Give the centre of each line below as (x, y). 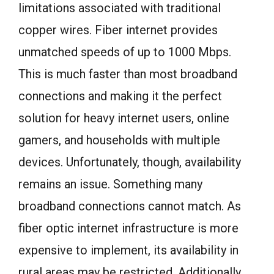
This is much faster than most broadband (128, 74)
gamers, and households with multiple (119, 140)
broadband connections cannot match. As (130, 206)
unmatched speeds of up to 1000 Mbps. (125, 52)
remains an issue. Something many (110, 184)
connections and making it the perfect (120, 96)
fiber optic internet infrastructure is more (128, 228)
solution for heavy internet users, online (124, 118)
